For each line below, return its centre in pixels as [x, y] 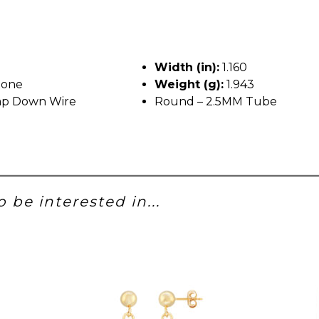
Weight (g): [189, 84]
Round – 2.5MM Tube [216, 101]
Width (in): [187, 67]
